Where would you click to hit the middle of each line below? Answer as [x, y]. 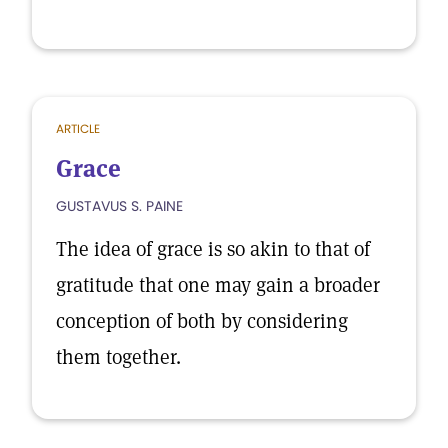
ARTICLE [78, 128]
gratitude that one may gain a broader [218, 285]
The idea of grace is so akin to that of [213, 249]
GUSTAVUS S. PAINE [119, 206]
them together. [118, 357]
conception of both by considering [202, 321]
